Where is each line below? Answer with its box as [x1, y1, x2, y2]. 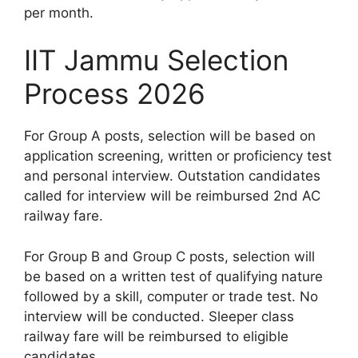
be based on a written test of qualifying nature [24, 268, 323, 284]
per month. [24, 4, 93, 21]
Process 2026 [24, 77, 205, 111]
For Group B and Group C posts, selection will [24, 248, 315, 265]
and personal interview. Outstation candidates [24, 168, 320, 185]
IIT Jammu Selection [24, 43, 288, 78]
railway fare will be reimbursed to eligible [24, 328, 288, 344]
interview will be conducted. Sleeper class [24, 308, 294, 324]
